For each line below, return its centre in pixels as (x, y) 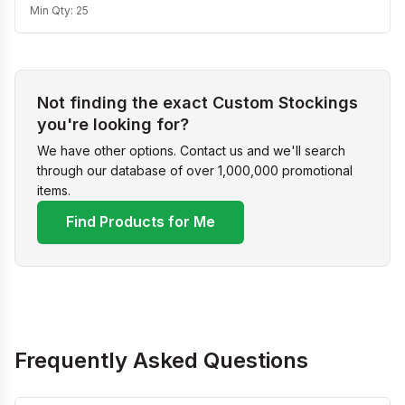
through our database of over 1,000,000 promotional (195, 170)
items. (54, 190)
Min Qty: (53, 10)
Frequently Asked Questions (161, 360)
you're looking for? (113, 124)
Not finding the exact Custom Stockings (198, 102)
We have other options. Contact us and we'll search (191, 150)
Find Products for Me (141, 222)
